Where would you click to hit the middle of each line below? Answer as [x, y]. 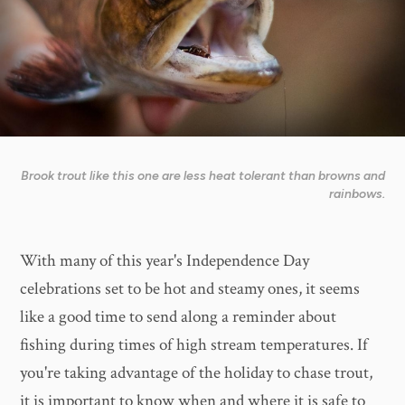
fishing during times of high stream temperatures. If [194, 345]
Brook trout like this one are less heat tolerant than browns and [202, 175]
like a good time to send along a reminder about [179, 317]
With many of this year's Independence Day [165, 261]
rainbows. [357, 193]
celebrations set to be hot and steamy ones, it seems [190, 289]
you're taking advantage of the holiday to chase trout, [197, 373]
